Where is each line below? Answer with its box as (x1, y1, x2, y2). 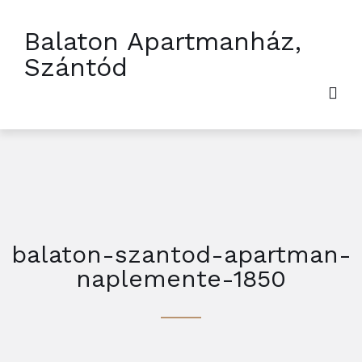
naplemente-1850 (76, 264, 286, 293)
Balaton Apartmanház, (24, 26, 301, 57)
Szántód (24, 52, 128, 82)
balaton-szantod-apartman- (11, 240, 351, 268)
